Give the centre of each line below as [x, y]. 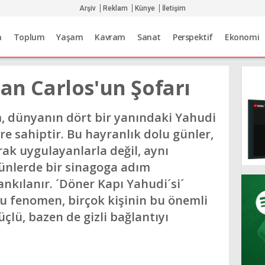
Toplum [29, 37]
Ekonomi [242, 37]
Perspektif [193, 37]
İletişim [174, 8]
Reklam [115, 8]
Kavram [110, 37]
